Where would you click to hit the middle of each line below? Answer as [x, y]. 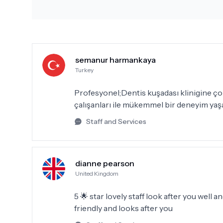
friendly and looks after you [123, 208]
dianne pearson [105, 163]
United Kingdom [97, 173]
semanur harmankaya [115, 60]
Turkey [84, 70]
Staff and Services [116, 121]
